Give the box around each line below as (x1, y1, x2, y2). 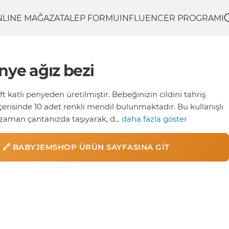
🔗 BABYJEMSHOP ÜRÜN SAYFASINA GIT (2, 142, 170, 151)
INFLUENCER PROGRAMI (120, 13, 224, 23)
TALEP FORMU (60, 13, 120, 23)
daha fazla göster (121, 113, 187, 123)
